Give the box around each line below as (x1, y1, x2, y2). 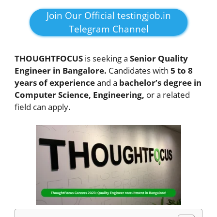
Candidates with (107, 64, 170, 76)
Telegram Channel (68, 22, 149, 35)
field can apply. (15, 101, 71, 112)
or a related (144, 89, 190, 100)
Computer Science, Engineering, (15, 89, 144, 100)
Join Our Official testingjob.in (46, 9, 171, 22)
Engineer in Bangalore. (15, 64, 107, 76)
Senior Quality (130, 52, 188, 64)
